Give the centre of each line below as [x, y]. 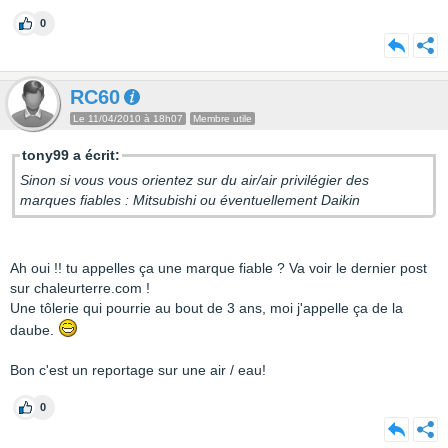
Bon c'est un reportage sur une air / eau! [138, 370]
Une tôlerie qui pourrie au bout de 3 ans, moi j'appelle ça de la [206, 308]
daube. [34, 330]
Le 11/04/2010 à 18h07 [128, 118]
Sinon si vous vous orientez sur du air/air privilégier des [194, 180]
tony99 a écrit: [71, 155]
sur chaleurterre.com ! [80, 288]
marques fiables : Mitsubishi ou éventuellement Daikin [190, 200]
